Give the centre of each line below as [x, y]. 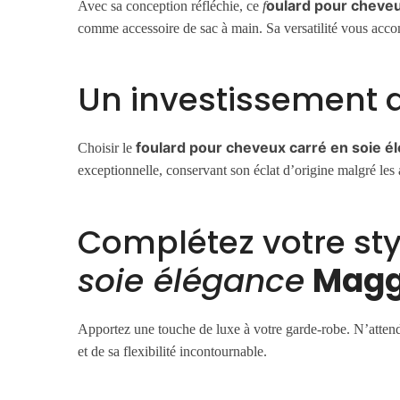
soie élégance [192, 280]
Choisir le [107, 148]
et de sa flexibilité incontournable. [173, 351]
